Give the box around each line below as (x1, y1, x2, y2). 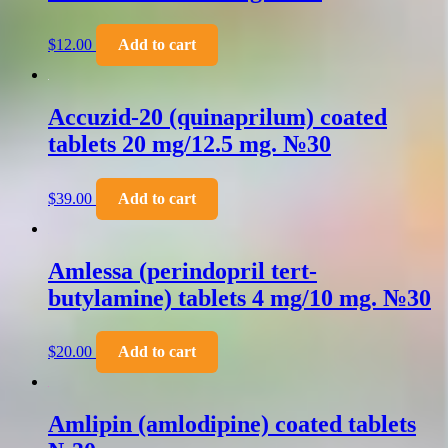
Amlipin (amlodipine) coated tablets (48, 411, 416, 438)
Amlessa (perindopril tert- (48, 257, 317, 284)
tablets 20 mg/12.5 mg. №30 (48, 130, 331, 157)
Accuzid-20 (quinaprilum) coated (48, 103, 387, 130)
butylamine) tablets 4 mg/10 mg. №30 (48, 284, 431, 311)
